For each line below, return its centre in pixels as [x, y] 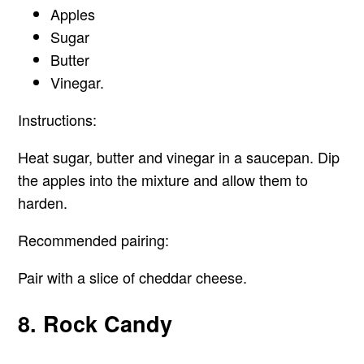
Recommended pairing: [94, 239]
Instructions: [58, 119]
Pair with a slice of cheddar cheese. [133, 277]
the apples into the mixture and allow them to [163, 179]
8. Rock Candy [95, 324]
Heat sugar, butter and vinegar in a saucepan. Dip [179, 156]
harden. [43, 202]
